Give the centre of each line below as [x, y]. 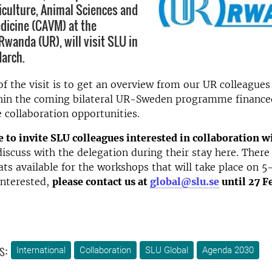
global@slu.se [185, 182]
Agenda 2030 [228, 250]
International [41, 250]
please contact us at [101, 182]
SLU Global [167, 250]
